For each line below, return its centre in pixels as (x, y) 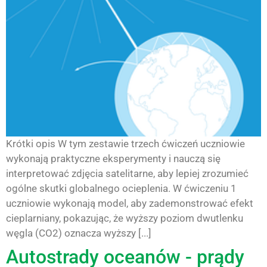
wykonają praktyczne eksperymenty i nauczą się (113, 158)
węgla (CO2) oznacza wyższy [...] (79, 233)
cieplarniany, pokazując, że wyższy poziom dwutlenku (125, 218)
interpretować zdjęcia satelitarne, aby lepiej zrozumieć (127, 173)
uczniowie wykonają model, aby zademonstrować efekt (130, 203)
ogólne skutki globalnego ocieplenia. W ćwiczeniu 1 (121, 188)
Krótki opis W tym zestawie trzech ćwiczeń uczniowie (125, 143)
